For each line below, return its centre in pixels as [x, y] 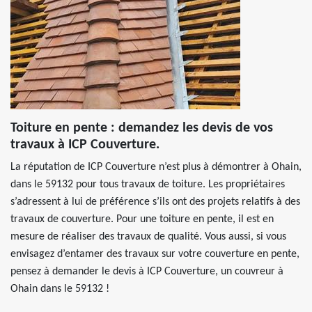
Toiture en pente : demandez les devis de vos [142, 128]
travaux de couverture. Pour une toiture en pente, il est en [142, 219]
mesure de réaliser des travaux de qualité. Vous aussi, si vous [148, 237]
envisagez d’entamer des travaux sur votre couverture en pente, [155, 254]
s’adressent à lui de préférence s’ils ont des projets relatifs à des [155, 202]
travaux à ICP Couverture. [85, 145]
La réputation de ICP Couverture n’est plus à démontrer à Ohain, [156, 167]
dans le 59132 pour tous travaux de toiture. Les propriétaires [148, 185]
